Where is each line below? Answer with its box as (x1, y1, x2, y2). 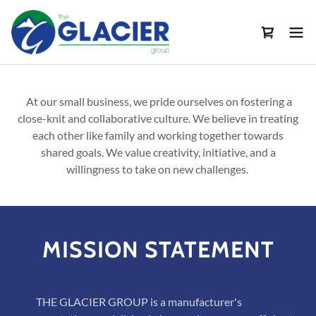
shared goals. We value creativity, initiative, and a (40, 145, 276, 159)
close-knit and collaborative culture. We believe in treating (18, 111, 298, 125)
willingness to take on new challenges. (66, 162, 250, 176)
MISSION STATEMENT (42, 236, 274, 263)
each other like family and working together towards (32, 128, 284, 142)
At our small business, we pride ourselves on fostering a (24, 95, 292, 108)
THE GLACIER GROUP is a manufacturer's (17, 295, 242, 308)
